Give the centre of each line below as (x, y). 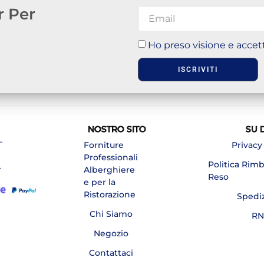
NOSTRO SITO (117, 129)
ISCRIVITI (198, 70)
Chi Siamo (111, 214)
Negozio (111, 234)
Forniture (104, 145)
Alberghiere (110, 170)
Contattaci (111, 253)
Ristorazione (110, 195)
